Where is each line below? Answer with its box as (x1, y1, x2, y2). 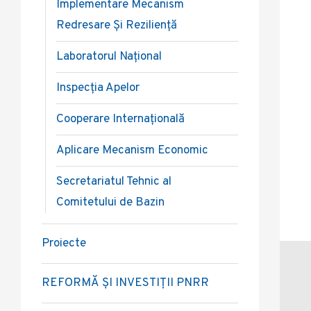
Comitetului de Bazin (56, 195, 165, 210)
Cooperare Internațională (56, 112, 185, 127)
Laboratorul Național (56, 49, 162, 65)
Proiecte (42, 236, 86, 251)
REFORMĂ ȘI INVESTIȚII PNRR (42, 276, 209, 291)
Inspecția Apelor (56, 81, 140, 96)
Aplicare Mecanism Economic (56, 143, 208, 158)
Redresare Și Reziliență (56, 18, 177, 33)
